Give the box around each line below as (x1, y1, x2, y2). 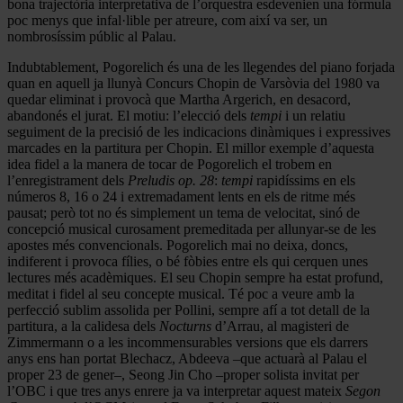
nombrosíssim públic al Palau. (7, 28, 176, 44)
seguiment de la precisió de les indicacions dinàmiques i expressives (7, 123, 390, 139)
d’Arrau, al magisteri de (211, 318, 349, 334)
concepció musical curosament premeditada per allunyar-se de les (7, 220, 376, 237)
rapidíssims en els (253, 172, 355, 188)
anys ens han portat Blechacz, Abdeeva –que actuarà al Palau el (7, 350, 367, 366)
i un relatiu (282, 107, 345, 123)
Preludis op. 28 (128, 172, 214, 188)
